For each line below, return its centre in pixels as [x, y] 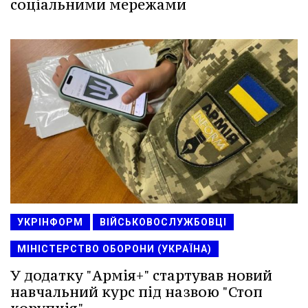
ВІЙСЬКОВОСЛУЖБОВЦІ [163, 222]
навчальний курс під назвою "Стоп [136, 292]
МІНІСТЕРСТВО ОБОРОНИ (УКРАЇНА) [114, 249]
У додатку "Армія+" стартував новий [141, 276]
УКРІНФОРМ [50, 222]
